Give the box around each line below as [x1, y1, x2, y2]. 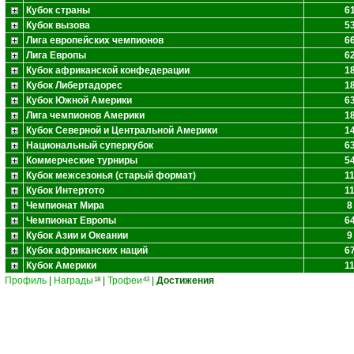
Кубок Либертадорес [26, 80, 122, 91]
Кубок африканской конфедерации [26, 65, 190, 76]
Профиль [5, 275, 47, 286]
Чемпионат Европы [26, 215, 116, 226]
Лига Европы [26, 50, 86, 61]
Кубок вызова [26, 20, 90, 31]
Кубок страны [26, 5, 90, 16]
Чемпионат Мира [26, 200, 104, 211]
